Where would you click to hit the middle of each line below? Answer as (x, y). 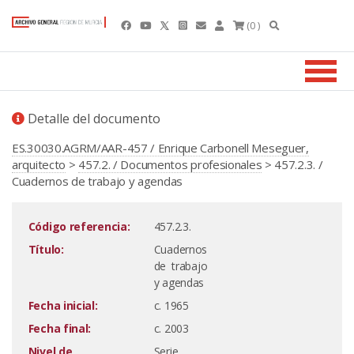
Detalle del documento (92, 119)
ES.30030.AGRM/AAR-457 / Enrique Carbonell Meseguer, (160, 148)
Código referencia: (79, 226)
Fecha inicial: (63, 305)
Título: (46, 249)
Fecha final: (60, 328)
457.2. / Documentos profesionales (170, 164)
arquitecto (39, 164)
